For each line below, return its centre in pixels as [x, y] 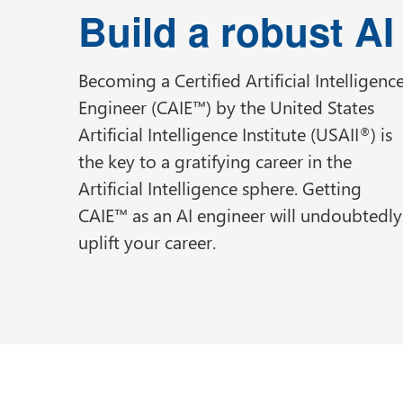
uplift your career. [147, 241]
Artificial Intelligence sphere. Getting [220, 187]
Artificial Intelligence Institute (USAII [219, 133]
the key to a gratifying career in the [215, 160]
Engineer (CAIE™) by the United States [226, 106]
